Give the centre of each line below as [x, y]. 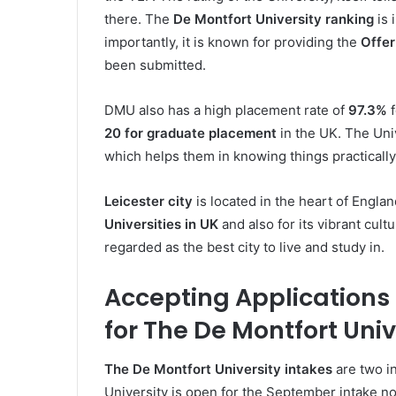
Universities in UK [161, 224]
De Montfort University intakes [232, 369]
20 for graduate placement [190, 133]
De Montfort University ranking [274, 19]
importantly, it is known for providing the [232, 42]
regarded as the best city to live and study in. [244, 247]
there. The [139, 19]
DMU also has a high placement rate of [226, 110]
